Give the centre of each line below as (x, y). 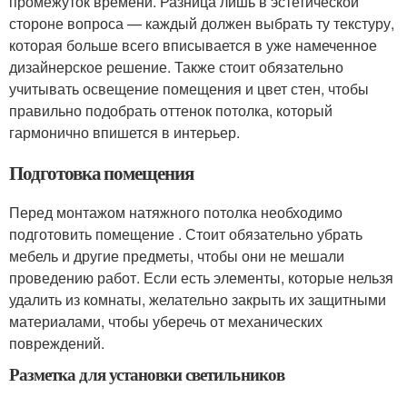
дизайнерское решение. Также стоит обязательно (176, 67)
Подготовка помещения (101, 173)
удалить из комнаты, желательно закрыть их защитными (198, 299)
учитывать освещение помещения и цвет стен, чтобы (189, 89)
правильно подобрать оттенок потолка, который (171, 110)
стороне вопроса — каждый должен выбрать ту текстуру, (202, 23)
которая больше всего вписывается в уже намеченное (193, 45)
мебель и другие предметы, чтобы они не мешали (177, 256)
